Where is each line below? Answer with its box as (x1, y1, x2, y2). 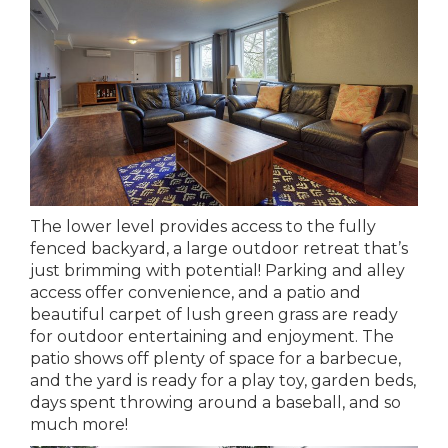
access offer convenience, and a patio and (30, 282, 361, 302)
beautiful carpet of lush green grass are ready (30, 304, 398, 324)
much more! (30, 414, 128, 434)
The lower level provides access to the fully (30, 216, 376, 236)
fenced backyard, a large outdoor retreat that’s (30, 238, 408, 258)
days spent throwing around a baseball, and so (30, 392, 401, 412)
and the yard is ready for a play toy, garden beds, (30, 370, 416, 390)
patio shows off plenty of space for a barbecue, (30, 348, 401, 368)
